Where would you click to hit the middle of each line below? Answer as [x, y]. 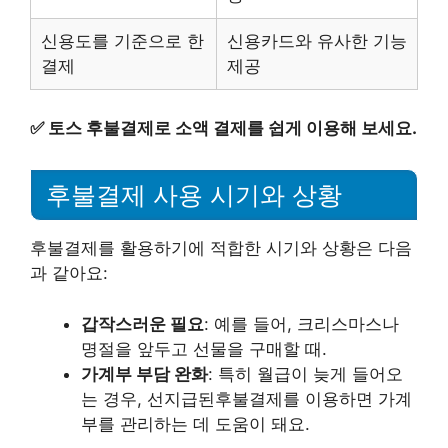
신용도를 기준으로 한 [122, 41]
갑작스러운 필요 [142, 323]
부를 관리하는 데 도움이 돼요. [195, 423]
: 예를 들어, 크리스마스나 [301, 323]
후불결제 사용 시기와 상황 [194, 195]
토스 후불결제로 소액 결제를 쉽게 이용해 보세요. [232, 127]
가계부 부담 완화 [144, 373]
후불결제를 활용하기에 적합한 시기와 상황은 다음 [221, 248]
